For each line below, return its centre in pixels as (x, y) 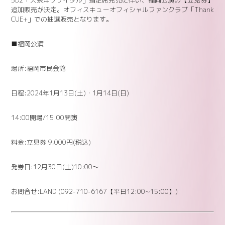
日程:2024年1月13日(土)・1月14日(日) (70, 93)
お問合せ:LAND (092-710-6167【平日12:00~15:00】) (95, 191)
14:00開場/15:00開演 (44, 117)
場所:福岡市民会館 (39, 68)
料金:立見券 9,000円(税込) (51, 142)
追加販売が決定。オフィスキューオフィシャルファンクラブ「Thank (113, 9)
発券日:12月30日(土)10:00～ (55, 166)
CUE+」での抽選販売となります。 (62, 19)
